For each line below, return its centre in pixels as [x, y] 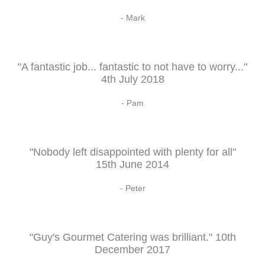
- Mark [132, 18]
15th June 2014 [132, 164]
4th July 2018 [132, 79]
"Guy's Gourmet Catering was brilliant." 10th [132, 237]
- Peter [132, 188]
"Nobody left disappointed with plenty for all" [132, 152]
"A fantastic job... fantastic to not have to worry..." [132, 67]
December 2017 [132, 249]
